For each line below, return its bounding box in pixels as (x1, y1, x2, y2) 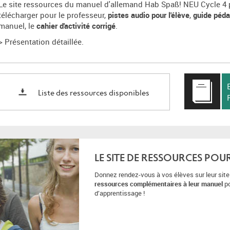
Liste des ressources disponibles (37, 89, 149, 98)
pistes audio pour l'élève (107, 10, 189, 20)
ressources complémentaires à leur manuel (94, 179, 224, 188)
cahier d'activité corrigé (34, 21, 116, 31)
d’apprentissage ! (94, 188, 145, 198)
